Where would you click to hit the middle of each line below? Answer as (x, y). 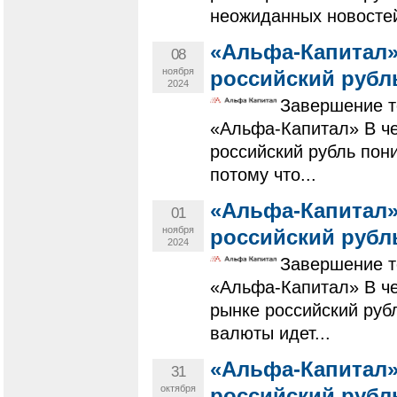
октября (178, 389)
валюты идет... (270, 334)
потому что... (263, 175)
